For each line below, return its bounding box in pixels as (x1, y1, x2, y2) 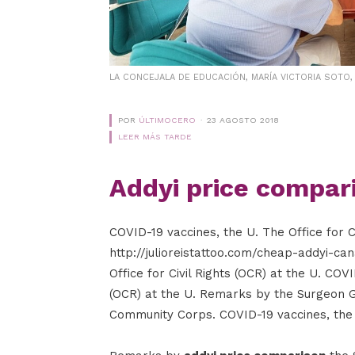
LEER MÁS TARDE (118, 131, 192, 142)
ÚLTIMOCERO (139, 114, 196, 125)
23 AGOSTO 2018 (207, 114, 279, 125)
